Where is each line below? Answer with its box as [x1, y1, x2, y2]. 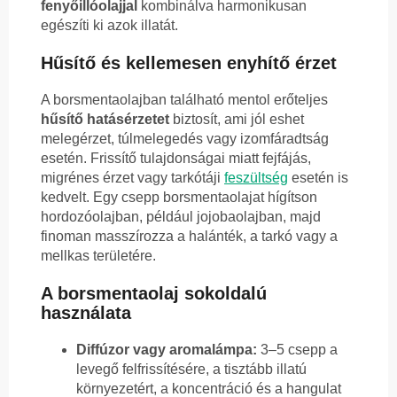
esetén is [288, 170, 348, 186]
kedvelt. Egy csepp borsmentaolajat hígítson [41, 190, 317, 206]
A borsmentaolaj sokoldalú [41, 284, 267, 304]
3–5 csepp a [257, 342, 338, 358]
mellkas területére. [41, 248, 156, 264]
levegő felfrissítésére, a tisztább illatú [76, 362, 307, 378]
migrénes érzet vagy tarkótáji [41, 170, 224, 186]
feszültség [224, 170, 288, 186]
